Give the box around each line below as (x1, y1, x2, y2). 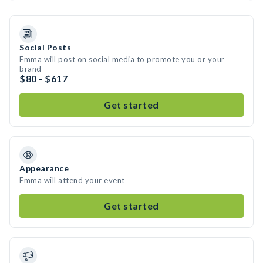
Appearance (19, 163, 69, 173)
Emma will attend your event (19, 176, 125, 185)
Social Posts (19, 42, 71, 52)
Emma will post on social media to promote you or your (19, 55, 225, 64)
